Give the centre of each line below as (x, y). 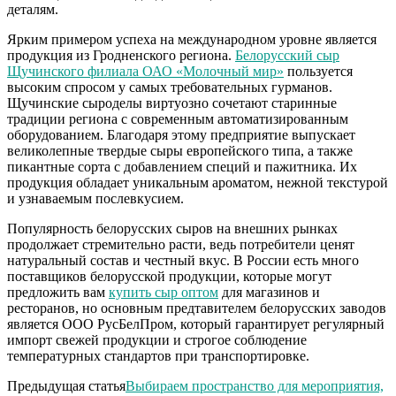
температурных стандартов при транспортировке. (158, 355)
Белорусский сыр (287, 55)
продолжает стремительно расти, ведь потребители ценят (181, 244)
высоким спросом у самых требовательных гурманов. (170, 87)
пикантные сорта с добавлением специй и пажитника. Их (182, 166)
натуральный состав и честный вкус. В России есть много (183, 260)
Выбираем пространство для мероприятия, (255, 385)
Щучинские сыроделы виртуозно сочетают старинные (172, 103)
